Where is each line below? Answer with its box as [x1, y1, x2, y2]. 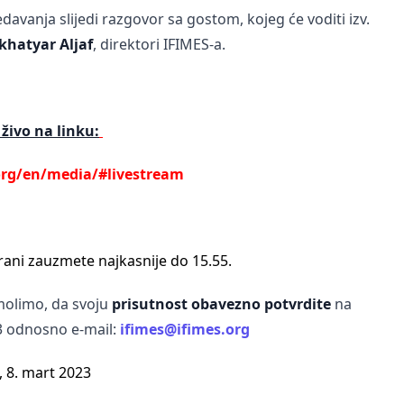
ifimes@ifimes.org [120, 318, 250, 339]
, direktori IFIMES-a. [92, 33, 225, 54]
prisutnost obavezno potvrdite [111, 293, 331, 314]
